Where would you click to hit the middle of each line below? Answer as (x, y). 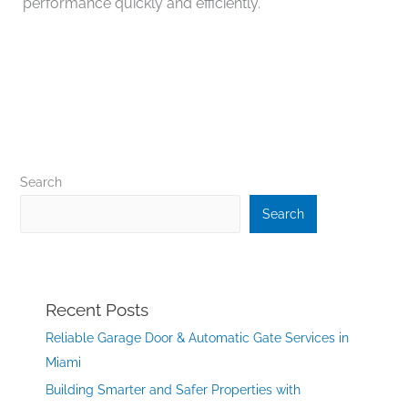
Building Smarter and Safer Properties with (173, 390)
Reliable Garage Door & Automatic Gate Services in (197, 337)
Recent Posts (97, 309)
